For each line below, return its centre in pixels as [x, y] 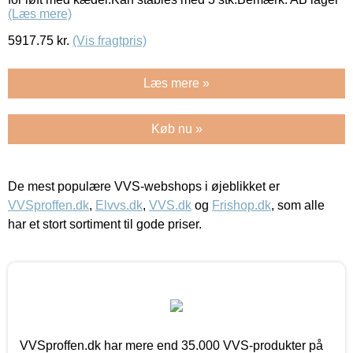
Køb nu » [176, 128]
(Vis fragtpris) [110, 40]
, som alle [298, 205]
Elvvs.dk [119, 205]
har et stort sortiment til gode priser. [105, 224]
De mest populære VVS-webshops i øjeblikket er [144, 186]
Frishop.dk [242, 205]
